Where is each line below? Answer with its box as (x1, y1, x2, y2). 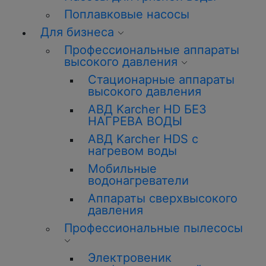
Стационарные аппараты (88, 72, 235, 87)
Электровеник (88, 251, 172, 265)
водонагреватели (88, 173, 189, 188)
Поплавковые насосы (64, 7, 189, 21)
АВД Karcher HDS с (88, 132, 198, 146)
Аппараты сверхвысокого (88, 191, 237, 205)
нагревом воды (88, 144, 177, 158)
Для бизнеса (40, 25, 114, 39)
